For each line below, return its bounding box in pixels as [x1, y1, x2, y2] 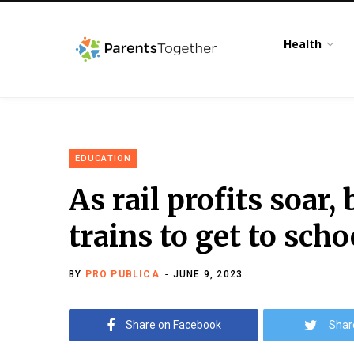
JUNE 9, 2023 [172, 269, 243, 280]
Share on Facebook [125, 318, 221, 331]
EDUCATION [75, 153, 131, 164]
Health [284, 36, 322, 51]
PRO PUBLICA [85, 269, 160, 280]
